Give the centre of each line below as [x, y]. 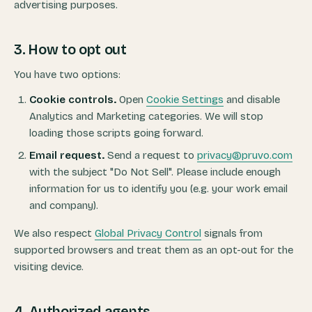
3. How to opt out [70, 49]
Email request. [67, 155]
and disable [252, 100]
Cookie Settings [185, 100]
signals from [232, 233]
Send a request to [151, 155]
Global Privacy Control [148, 233]
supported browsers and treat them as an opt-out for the [154, 250]
